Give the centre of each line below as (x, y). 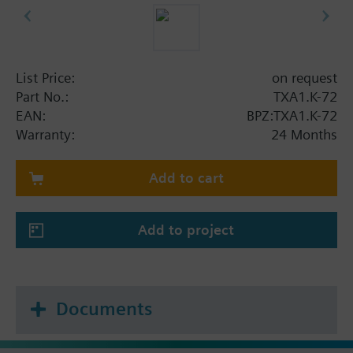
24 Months (304, 134)
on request (305, 77)
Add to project (186, 229)
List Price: (45, 77)
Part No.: (42, 96)
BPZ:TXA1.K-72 (292, 115)
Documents (104, 308)
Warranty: (45, 134)
